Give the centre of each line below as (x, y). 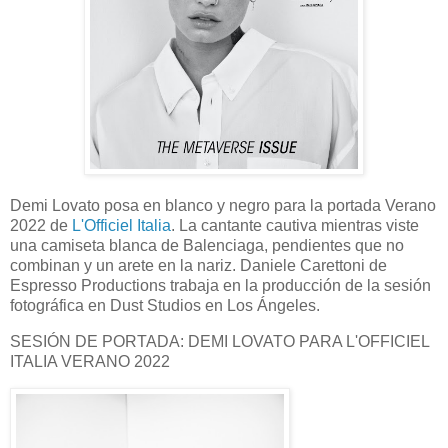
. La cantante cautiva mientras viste (295, 226)
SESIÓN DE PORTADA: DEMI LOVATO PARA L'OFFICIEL (219, 341)
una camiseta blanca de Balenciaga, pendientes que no (207, 246)
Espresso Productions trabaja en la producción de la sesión (220, 286)
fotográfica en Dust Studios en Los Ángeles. (165, 306)
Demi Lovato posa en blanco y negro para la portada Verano (223, 206)
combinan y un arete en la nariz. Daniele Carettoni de (198, 266)
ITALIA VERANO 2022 (90, 361)
